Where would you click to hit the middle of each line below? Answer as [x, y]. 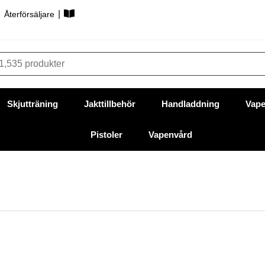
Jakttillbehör [109, 104]
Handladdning [190, 104]
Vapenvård [170, 134]
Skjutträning [32, 104]
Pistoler [106, 134]
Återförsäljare [30, 14]
